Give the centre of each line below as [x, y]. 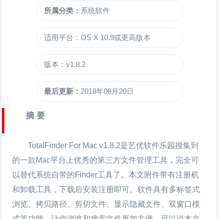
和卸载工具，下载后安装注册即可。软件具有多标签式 [106, 189]
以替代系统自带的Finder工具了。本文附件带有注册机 [106, 175]
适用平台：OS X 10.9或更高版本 [97, 37]
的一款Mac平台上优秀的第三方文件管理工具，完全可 [106, 160]
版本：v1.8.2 [65, 64]
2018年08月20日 [107, 91]
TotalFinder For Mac [63, 145]
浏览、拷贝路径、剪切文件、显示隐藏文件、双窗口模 [106, 204]
